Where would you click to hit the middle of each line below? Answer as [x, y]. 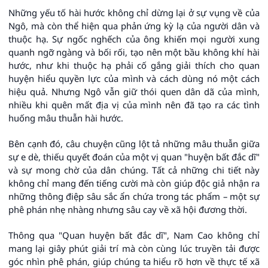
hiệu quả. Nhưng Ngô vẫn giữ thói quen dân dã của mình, [134, 92]
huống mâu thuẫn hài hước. [66, 118]
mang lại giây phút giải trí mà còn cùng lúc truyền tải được [134, 249]
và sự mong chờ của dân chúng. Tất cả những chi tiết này [134, 170]
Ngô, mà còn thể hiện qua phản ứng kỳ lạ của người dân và [134, 26]
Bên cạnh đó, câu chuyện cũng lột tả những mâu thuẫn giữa [134, 144]
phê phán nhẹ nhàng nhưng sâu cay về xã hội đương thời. [128, 210]
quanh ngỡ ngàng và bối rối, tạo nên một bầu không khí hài [134, 52]
